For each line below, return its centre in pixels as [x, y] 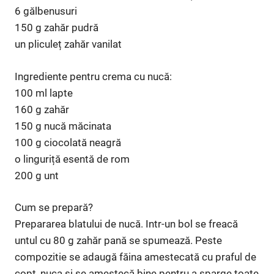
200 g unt [37, 175]
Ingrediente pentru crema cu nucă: [93, 76]
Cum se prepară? [54, 208]
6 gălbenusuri [46, 11]
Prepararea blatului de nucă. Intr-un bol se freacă [126, 224]
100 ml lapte [44, 93]
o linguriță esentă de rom [72, 159]
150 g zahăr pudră [57, 28]
